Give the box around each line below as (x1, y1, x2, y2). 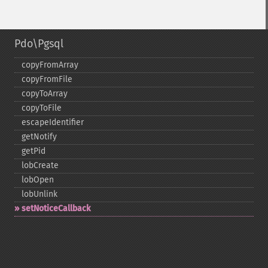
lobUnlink (22, 189, 57, 199)
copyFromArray (22, 60, 78, 70)
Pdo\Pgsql (14, 37, 63, 50)
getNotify (22, 132, 57, 142)
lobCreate (22, 160, 59, 170)
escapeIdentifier (22, 117, 84, 127)
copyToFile (22, 103, 62, 113)
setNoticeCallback (22, 203, 90, 214)
